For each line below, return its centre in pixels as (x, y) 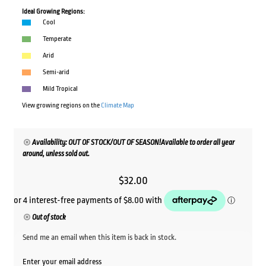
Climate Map (117, 106)
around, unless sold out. (56, 154)
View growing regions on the (61, 106)
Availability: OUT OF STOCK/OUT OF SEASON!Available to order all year (134, 143)
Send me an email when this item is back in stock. (99, 237)
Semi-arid (56, 72)
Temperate (57, 39)
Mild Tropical (60, 89)
